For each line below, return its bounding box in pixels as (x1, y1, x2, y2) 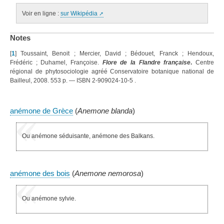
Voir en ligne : (21, 9, 60, 17)
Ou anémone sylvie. (22, 195, 76, 202)
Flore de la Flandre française (102, 59, 191, 66)
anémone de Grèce (10, 106, 73, 115)
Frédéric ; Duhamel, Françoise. (10, 59, 99, 66)
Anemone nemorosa (74, 169, 141, 177)
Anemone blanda (77, 106, 132, 115)
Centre (192, 59, 214, 66)
